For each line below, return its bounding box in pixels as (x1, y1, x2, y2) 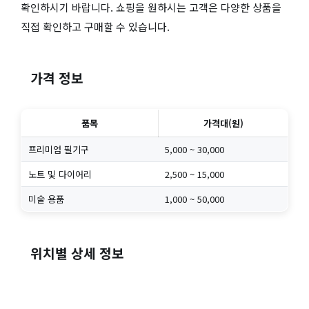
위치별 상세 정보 (30, 243, 125, 263)
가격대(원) (203, 117, 243, 130)
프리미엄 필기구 (28, 143, 89, 157)
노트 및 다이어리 (28, 168, 92, 181)
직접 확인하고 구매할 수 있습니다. (21, 19, 170, 34)
